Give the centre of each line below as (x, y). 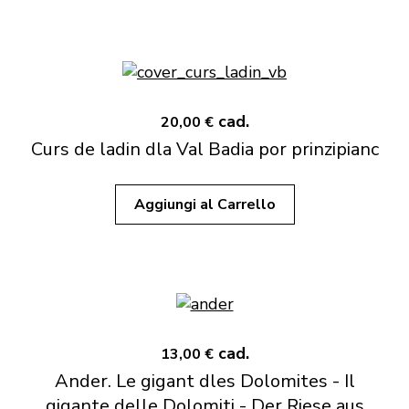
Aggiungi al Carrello (204, 204)
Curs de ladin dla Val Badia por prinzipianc (204, 149)
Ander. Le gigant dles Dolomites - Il (204, 381)
